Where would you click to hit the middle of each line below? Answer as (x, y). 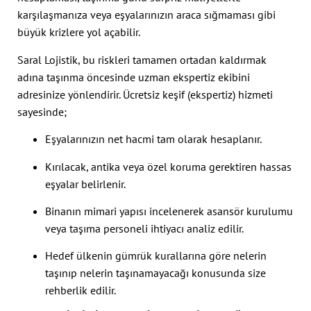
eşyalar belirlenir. (85, 184)
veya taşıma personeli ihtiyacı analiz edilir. (144, 229)
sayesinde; (42, 111)
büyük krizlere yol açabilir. (79, 32)
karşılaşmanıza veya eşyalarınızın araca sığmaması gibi (146, 15)
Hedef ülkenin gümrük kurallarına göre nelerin (156, 256)
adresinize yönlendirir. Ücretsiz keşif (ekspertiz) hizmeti (145, 94)
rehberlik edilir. (81, 291)
